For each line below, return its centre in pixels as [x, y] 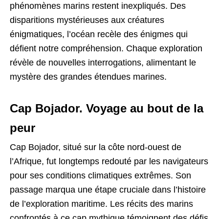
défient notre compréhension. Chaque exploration [106, 48]
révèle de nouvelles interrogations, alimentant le [103, 62]
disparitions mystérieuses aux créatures [87, 20]
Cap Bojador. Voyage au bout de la [107, 108]
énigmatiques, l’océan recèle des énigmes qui [99, 34]
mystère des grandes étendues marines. [88, 77]
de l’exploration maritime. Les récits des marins [101, 204]
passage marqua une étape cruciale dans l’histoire [108, 189]
